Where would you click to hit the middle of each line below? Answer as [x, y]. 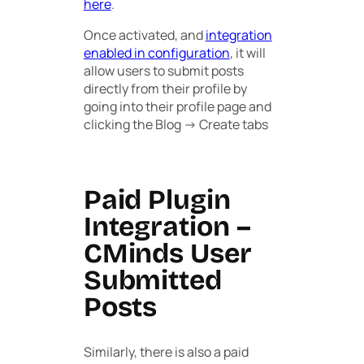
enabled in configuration [156, 52]
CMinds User [167, 253]
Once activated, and [144, 35]
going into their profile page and [177, 106]
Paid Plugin [157, 199]
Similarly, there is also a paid [166, 352]
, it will [247, 52]
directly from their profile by [165, 88]
